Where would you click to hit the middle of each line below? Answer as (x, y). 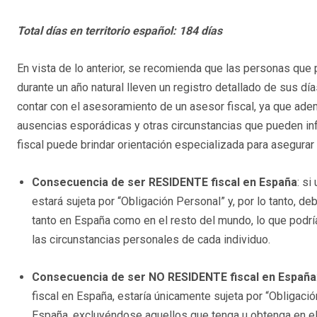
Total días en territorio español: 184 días (121, 31)
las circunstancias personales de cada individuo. (151, 240)
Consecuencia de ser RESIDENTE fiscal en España (165, 183)
